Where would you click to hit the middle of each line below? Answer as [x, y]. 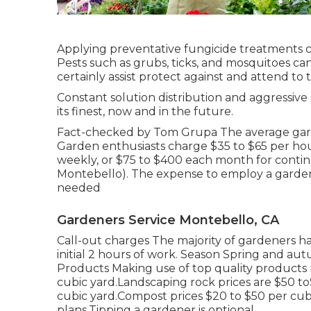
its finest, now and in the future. [145, 111]
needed [79, 188]
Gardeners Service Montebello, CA [168, 220]
